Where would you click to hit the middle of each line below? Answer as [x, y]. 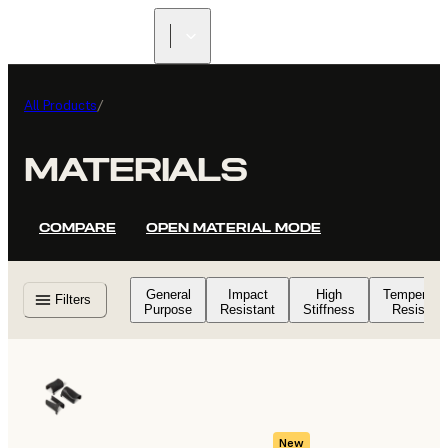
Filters [73, 300]
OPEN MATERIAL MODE [233, 227]
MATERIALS [135, 170]
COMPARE [77, 227]
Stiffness [329, 309]
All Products [60, 105]
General [168, 294]
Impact [247, 294]
